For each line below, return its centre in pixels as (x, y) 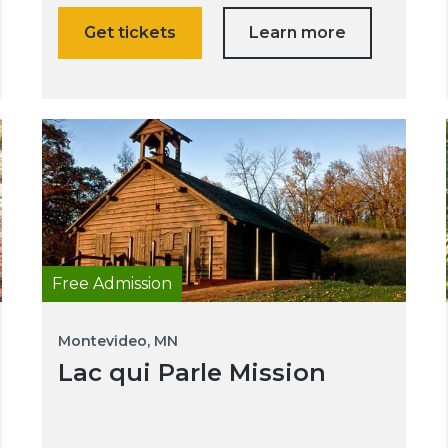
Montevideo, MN (117, 340)
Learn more (297, 33)
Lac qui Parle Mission (191, 372)
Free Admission (111, 283)
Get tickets (129, 33)
